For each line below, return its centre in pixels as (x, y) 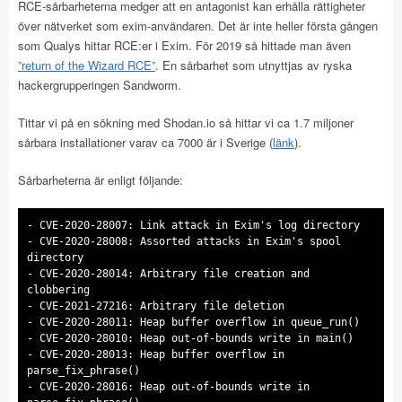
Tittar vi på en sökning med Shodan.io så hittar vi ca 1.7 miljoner (186, 123)
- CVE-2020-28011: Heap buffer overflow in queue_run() (193, 323)
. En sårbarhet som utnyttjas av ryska (253, 66)
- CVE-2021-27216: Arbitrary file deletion (156, 306)
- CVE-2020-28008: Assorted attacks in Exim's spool (184, 242)
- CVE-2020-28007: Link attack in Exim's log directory (193, 226)
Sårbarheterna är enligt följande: (100, 180)
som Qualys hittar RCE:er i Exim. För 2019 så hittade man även (184, 46)
